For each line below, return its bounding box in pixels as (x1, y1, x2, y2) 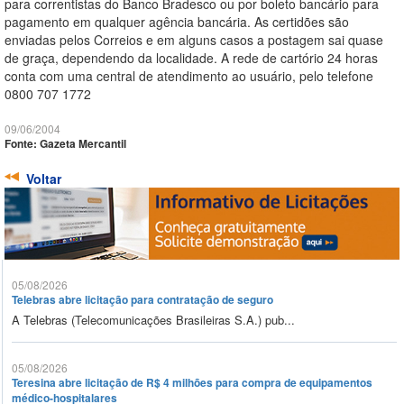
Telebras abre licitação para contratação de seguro (12, 291, 273, 308)
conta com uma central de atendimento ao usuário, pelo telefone (5, 67, 373, 86)
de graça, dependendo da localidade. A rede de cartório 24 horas (5, 49, 378, 68)
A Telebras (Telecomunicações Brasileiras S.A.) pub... (12, 311, 295, 329)
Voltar (26, 170, 61, 188)
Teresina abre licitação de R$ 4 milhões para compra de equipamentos (12, 374, 372, 391)
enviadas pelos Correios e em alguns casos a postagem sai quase (5, 31, 383, 50)
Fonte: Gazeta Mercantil (5, 135, 126, 152)
